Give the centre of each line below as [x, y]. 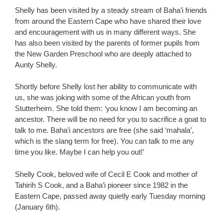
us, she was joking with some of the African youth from [103, 97]
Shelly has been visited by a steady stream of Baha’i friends [111, 10]
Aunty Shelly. [36, 64]
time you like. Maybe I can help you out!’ [80, 152]
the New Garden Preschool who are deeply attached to [103, 54]
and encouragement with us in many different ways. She [105, 32]
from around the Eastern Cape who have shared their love [108, 21]
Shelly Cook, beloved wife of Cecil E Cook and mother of [106, 174]
